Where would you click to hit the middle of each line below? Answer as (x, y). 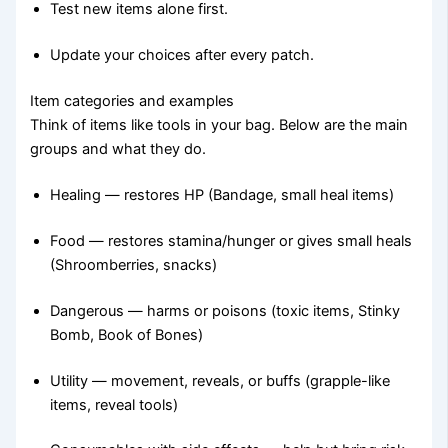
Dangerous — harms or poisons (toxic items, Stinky (225, 310)
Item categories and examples (132, 101)
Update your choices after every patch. (182, 55)
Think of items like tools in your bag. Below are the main (219, 125)
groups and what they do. (118, 149)
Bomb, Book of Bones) (127, 334)
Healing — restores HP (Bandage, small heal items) (222, 194)
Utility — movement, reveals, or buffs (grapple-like (220, 380)
